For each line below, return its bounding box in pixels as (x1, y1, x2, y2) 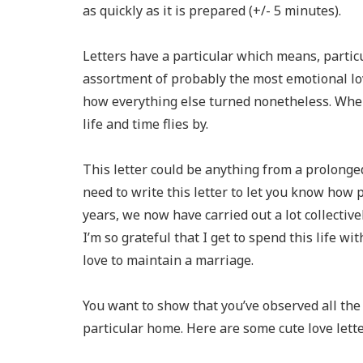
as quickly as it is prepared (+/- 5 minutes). (83, 2, 341, 19)
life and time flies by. (83, 115, 208, 133)
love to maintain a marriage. (83, 251, 254, 269)
